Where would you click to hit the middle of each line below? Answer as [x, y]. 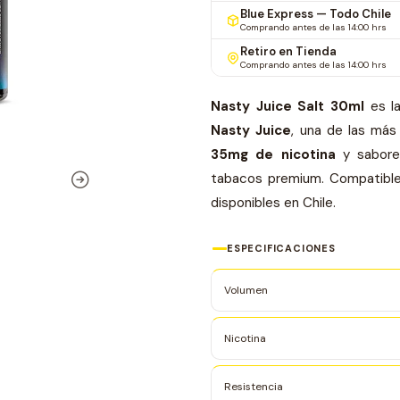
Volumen [246, 290]
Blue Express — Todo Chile [316, 14]
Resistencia [254, 387]
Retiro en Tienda [288, 51]
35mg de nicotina [273, 154]
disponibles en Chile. [273, 203]
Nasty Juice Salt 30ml [287, 106]
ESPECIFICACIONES [281, 248]
